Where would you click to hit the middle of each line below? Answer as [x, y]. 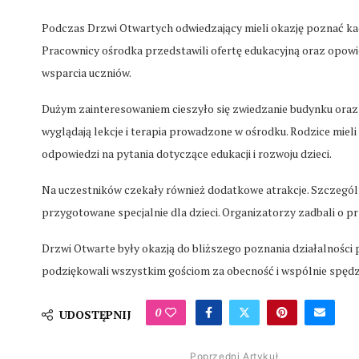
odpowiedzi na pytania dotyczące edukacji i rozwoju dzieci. [187, 154]
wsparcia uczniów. [87, 73]
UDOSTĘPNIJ [95, 314]
